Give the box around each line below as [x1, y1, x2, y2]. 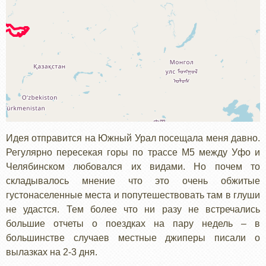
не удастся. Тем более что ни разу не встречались [6, 204, 260, 214]
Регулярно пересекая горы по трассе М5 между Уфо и [6, 147, 260, 157]
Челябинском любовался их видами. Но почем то [6, 161, 260, 172]
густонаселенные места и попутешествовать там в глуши [6, 190, 260, 200]
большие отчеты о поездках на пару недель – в [6, 218, 260, 229]
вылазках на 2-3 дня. [6, 247, 97, 257]
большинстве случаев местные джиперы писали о [6, 233, 260, 243]
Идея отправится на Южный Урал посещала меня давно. [6, 133, 260, 143]
